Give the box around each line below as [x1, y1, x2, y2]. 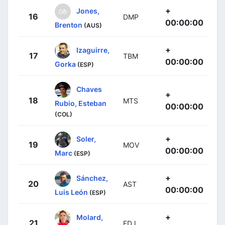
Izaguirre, [76, 45, 109, 54]
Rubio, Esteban [55, 98, 106, 107]
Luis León [55, 187, 88, 196]
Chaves [76, 84, 102, 93]
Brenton [55, 20, 82, 29]
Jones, [76, 6, 99, 15]
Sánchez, [76, 173, 108, 182]
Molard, [76, 212, 103, 221]
